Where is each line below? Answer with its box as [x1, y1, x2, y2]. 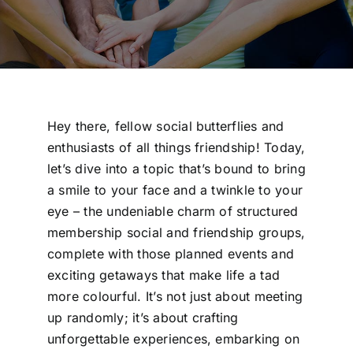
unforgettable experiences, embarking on [46, 330, 300, 347]
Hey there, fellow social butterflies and [46, 117, 284, 134]
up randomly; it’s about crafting [46, 309, 239, 325]
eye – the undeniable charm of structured [46, 203, 299, 219]
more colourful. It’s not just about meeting [46, 288, 303, 304]
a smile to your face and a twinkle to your [46, 181, 303, 198]
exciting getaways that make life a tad [46, 266, 281, 283]
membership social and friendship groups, [46, 224, 306, 240]
